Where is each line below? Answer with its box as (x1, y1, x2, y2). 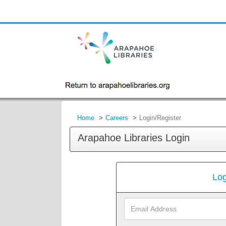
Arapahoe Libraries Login (78, 132, 190, 143)
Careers (105, 114, 128, 122)
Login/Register (139, 114, 181, 122)
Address (123, 208, 149, 215)
